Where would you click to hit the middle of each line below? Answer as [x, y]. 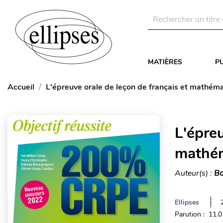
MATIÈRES [165, 62]
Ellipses [187, 202]
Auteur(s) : [194, 173]
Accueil [21, 87]
